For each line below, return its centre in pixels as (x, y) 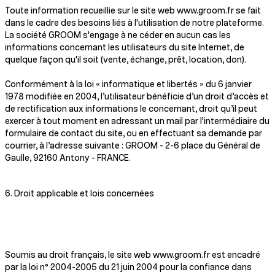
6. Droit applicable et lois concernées (79, 194)
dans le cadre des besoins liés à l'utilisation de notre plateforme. (134, 23)
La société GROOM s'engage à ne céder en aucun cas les (118, 36)
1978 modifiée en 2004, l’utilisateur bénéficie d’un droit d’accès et (137, 97)
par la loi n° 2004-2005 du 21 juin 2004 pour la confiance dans (128, 268)
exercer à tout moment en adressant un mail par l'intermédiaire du (137, 122)
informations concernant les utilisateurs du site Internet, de (125, 48)
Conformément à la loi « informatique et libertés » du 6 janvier (128, 85)
